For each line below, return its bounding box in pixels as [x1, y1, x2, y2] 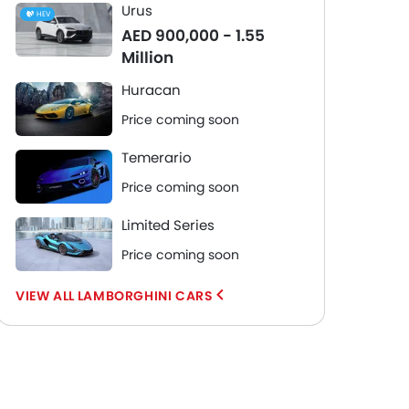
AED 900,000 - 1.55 [121, 25, 265, 47]
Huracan [121, 80, 181, 100]
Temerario [121, 148, 192, 167]
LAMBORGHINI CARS [77, 287, 214, 305]
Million [121, 47, 173, 68]
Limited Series [121, 215, 215, 235]
